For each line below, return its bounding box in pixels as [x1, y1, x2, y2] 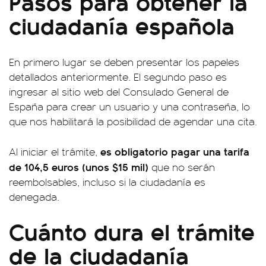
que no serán [151, 159, 215, 174]
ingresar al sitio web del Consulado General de [9, 84, 229, 99]
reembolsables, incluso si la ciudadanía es [9, 174, 205, 189]
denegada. [9, 189, 59, 204]
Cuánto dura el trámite [9, 213, 255, 248]
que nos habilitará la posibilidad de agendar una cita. [9, 113, 257, 128]
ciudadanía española [9, 7, 235, 42]
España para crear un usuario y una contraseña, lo [9, 99, 250, 113]
